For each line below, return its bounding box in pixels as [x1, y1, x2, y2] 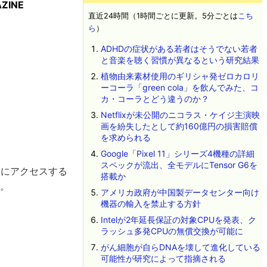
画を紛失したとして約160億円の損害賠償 [100, 121, 257, 131]
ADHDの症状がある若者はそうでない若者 [100, 44, 257, 54]
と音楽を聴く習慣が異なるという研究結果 [100, 55, 259, 65]
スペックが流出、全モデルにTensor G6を [100, 160, 257, 170]
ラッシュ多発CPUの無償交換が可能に [100, 226, 243, 236]
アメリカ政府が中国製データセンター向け [100, 187, 259, 197]
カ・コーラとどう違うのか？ [100, 94, 209, 104]
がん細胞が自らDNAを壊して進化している [100, 242, 260, 252]
